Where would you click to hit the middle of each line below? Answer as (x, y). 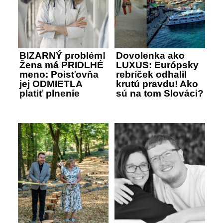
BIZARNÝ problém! (62, 56)
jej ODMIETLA (51, 84)
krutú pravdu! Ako (157, 84)
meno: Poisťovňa (59, 75)
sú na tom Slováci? (160, 94)
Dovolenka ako (150, 56)
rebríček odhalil (151, 75)
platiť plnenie (50, 94)
